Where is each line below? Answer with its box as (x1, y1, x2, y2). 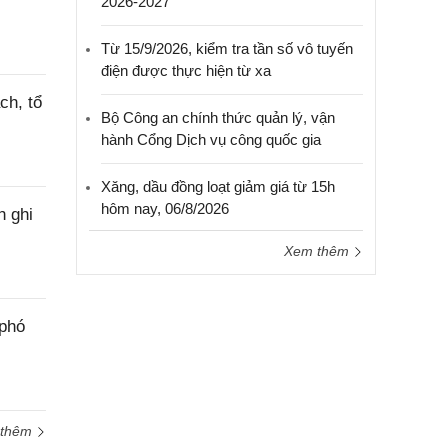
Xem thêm (284, 243, 353, 259)
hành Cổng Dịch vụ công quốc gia (101, 131, 321, 148)
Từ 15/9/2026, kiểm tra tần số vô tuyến (101, 40, 353, 57)
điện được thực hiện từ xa (101, 62, 271, 79)
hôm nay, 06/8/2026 (101, 200, 229, 217)
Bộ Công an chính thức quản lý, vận (101, 109, 335, 126)
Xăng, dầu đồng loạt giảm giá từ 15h (101, 178, 335, 195)
